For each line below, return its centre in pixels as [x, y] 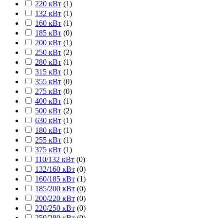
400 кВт [48, 101]
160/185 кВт [55, 179]
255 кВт [48, 140]
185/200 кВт [55, 188]
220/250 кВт [55, 208]
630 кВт [48, 120]
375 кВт [48, 149]
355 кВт [48, 81]
